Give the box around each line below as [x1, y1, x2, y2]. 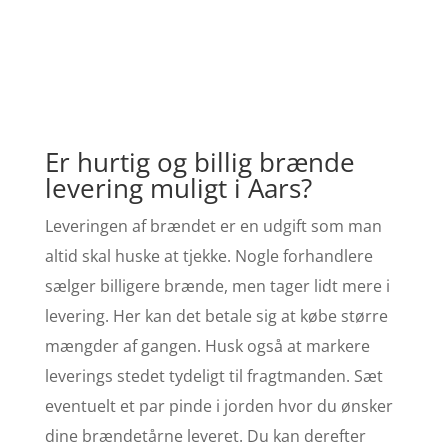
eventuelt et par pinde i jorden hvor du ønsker [44, 394, 393, 417]
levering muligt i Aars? [44, 169, 312, 206]
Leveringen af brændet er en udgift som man [44, 214, 382, 237]
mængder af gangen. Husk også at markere [44, 334, 370, 357]
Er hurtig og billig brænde [44, 143, 355, 180]
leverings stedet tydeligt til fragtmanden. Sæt [44, 364, 383, 387]
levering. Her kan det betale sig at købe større [44, 304, 388, 327]
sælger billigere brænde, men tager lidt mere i [44, 274, 390, 297]
